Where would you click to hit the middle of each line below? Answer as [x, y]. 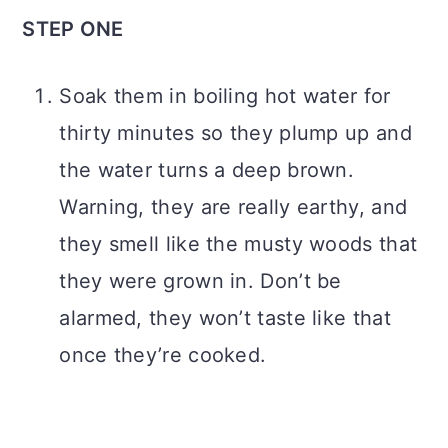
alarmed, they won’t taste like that [225, 317]
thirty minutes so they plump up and [235, 132]
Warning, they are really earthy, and [233, 206]
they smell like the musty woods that [238, 243]
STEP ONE [73, 28]
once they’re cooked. [163, 354]
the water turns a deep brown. [207, 169]
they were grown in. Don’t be [200, 280]
